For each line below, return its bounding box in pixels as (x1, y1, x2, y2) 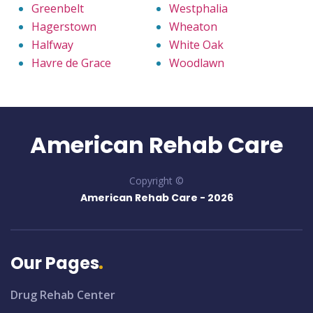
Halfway (31, 37, 73, 53)
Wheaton (169, 19, 217, 35)
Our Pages (10, 252, 99, 275)
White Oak (169, 37, 224, 53)
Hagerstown (31, 19, 96, 35)
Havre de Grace (31, 55, 111, 71)
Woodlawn (169, 55, 224, 71)
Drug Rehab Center (10, 287, 115, 303)
